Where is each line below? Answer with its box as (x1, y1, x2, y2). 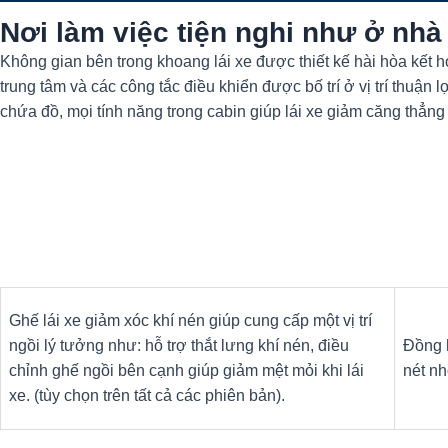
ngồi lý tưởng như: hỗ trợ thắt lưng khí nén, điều (9, 337, 349, 355)
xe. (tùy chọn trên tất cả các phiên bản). (9, 387, 285, 405)
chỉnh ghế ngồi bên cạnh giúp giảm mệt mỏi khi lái (9, 362, 364, 380)
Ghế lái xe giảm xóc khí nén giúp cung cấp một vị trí (9, 312, 372, 330)
